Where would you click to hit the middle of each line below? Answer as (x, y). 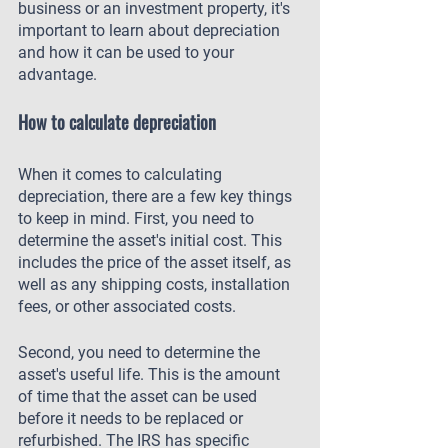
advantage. (57, 74)
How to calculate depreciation (117, 122)
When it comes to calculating (122, 174)
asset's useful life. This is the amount (151, 374)
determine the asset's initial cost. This (152, 240)
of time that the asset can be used (139, 396)
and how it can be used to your (128, 52)
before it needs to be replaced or (132, 418)
